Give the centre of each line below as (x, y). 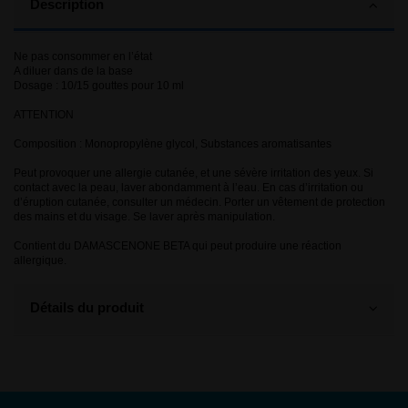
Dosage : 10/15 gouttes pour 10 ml (99, 86)
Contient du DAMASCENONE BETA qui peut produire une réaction (178, 246)
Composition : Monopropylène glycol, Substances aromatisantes (173, 144)
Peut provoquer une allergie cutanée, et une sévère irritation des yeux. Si (194, 173)
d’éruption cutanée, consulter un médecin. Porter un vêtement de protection (199, 203)
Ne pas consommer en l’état (83, 57)
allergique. (40, 261)
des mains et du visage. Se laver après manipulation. (144, 217)
